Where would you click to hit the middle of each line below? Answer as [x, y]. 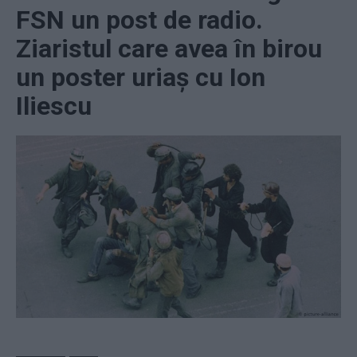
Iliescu [54, 106]
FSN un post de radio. [139, 20]
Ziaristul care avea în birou [169, 48]
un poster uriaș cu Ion [141, 77]
